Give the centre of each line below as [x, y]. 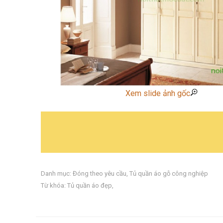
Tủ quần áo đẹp [90, 186]
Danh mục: [57, 174]
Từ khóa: [54, 186]
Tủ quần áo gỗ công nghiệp [169, 174]
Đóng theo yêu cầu [100, 174]
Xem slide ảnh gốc [158, 94]
